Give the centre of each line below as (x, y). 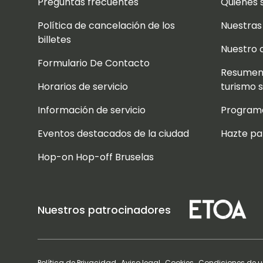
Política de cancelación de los (106, 26)
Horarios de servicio (83, 87)
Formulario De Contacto (94, 63)
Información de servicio (92, 110)
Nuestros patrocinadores (104, 210)
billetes (54, 40)
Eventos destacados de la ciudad (113, 134)
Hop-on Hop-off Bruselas (96, 157)
